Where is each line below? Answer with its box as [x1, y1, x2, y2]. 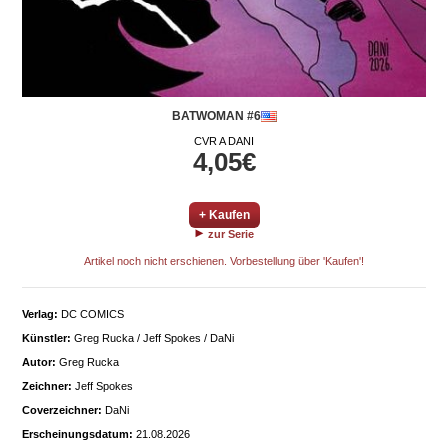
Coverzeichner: [22, 404, 102, 417]
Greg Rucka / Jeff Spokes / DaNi [71, 332, 234, 345]
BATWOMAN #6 [171, 109, 261, 124]
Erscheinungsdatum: [22, 428, 133, 441]
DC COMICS [58, 308, 124, 321]
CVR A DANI [194, 135, 254, 148]
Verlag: [22, 308, 58, 321]
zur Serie [204, 228, 254, 241]
